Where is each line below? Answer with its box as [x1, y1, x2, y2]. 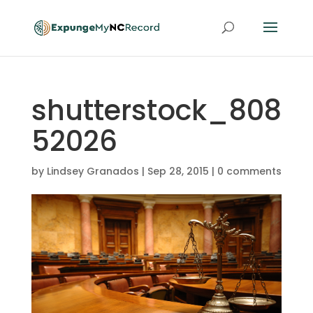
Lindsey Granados [46, 164, 139, 178]
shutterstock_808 [31, 91, 282, 130]
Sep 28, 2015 [147, 164, 209, 178]
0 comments [217, 164, 282, 178]
